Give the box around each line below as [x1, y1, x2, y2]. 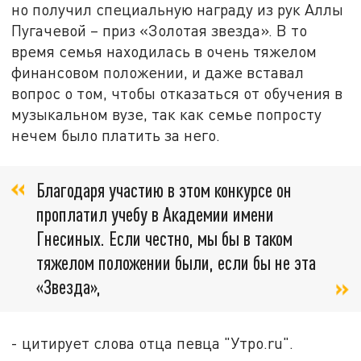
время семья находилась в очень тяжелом [11, 42, 317, 61]
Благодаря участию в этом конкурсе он [36, 177, 292, 201]
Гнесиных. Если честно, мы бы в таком [36, 226, 293, 250]
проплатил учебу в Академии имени [36, 201, 274, 226]
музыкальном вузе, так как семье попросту [11, 105, 322, 124]
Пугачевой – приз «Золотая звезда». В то [11, 21, 308, 40]
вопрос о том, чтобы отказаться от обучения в [11, 84, 343, 103]
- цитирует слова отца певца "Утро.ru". [11, 333, 294, 352]
